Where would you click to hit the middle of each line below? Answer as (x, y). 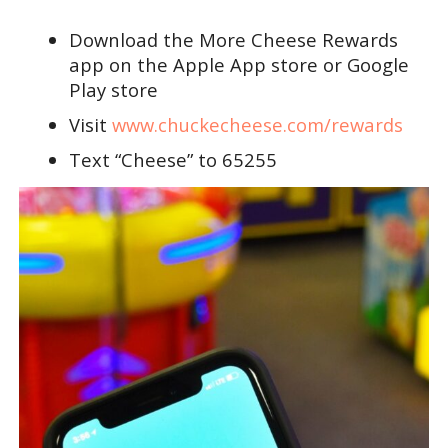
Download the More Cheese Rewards (233, 40)
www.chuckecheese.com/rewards (257, 125)
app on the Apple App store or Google (238, 65)
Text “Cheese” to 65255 (172, 160)
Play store (113, 90)
